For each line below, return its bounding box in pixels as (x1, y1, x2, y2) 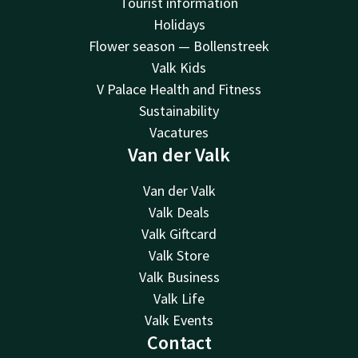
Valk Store (149, 246, 209, 265)
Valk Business (138, 268, 220, 287)
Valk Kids (152, 58, 206, 78)
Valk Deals (149, 203, 209, 222)
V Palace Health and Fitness (97, 80, 261, 99)
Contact (146, 330, 212, 356)
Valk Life (153, 289, 205, 308)
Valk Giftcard (141, 225, 217, 244)
